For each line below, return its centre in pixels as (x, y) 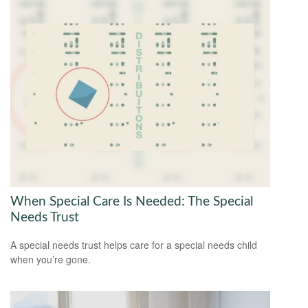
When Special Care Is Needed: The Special (132, 201)
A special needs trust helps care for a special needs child (134, 245)
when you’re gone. (51, 260)
